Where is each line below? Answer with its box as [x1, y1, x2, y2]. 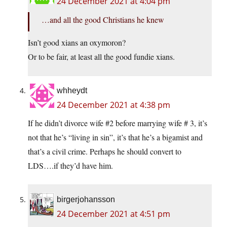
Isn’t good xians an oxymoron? [28, 37, 126, 48]
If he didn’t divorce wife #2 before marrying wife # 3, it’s [28, 118, 207, 129]
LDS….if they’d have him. [28, 160, 113, 171]
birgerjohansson [57, 195, 115, 204]
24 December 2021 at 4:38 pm [57, 99, 170, 111]
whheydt [57, 86, 87, 95]
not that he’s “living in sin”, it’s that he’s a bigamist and [28, 132, 203, 143]
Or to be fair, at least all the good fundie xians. [28, 51, 175, 62]
